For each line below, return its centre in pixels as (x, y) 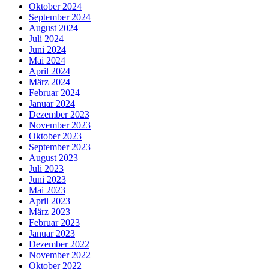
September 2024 (60, 17)
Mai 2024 (47, 60)
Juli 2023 (46, 168)
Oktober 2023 (55, 136)
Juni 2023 (47, 179)
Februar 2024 (54, 92)
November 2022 (60, 255)
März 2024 (50, 82)
